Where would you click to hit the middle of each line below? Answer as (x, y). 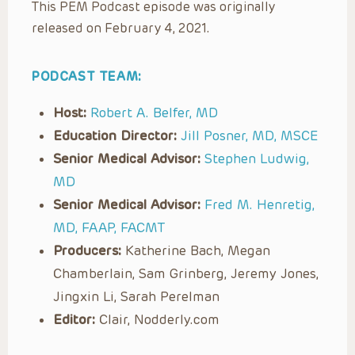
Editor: (74, 319)
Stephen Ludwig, (257, 158)
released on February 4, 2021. (121, 28)
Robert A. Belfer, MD (154, 112)
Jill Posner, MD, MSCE (250, 135)
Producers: (87, 250)
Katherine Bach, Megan (196, 250)
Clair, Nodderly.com (157, 319)
